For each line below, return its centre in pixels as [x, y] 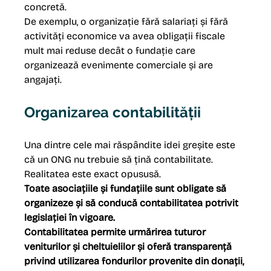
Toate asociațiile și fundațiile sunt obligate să [127, 189]
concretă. [46, 7]
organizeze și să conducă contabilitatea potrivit [133, 203]
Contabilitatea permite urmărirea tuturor [116, 232]
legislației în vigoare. [71, 218]
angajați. [43, 80]
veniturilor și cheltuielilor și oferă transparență [129, 247]
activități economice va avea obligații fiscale [126, 36]
